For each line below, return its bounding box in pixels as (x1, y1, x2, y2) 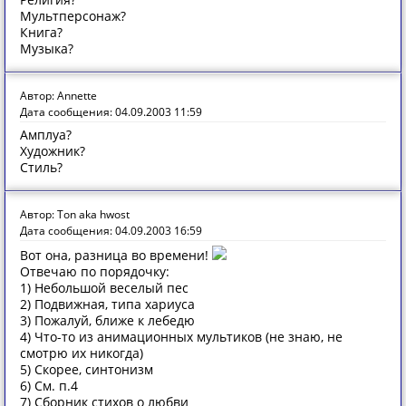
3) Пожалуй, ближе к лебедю (20, 312, 195, 329)
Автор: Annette (20, 88, 97, 103)
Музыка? (20, 40, 73, 57)
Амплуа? (20, 126, 72, 143)
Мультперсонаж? (20, 7, 126, 24)
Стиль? (20, 159, 63, 176)
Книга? (20, 24, 63, 41)
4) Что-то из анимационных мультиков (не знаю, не (20, 328, 343, 345)
